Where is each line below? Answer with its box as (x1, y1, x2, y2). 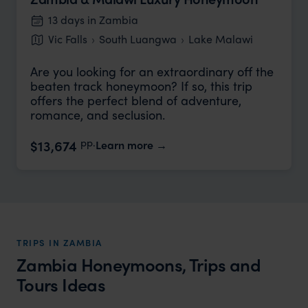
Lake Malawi (188, 31, 254, 47)
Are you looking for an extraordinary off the (30, 63, 274, 80)
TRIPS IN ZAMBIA (16, 236, 102, 249)
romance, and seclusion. (30, 106, 165, 123)
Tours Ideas (16, 272, 105, 297)
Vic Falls (48, 31, 88, 47)
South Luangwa (99, 31, 177, 47)
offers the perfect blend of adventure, (30, 91, 241, 109)
